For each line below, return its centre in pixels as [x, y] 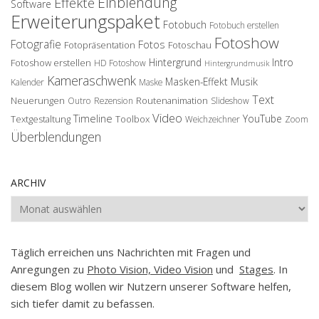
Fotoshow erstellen [51, 63]
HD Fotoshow [120, 63]
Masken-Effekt [197, 82]
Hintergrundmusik [237, 64]
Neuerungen [38, 101]
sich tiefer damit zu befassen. [83, 304]
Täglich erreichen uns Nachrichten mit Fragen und [131, 252]
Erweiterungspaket [85, 22]
